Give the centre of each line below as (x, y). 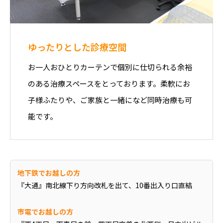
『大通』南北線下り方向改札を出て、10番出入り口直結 (105, 185)
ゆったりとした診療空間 (77, 47)
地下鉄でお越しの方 (49, 172)
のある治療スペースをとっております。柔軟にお (109, 83)
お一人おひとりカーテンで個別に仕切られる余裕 (110, 67)
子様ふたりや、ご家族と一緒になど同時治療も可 (110, 100)
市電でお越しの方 (45, 211)
